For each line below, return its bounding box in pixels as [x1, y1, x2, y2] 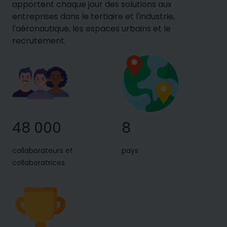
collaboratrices [12, 157, 65, 168]
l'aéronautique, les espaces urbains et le [12, 22, 171, 34]
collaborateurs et [12, 145, 73, 156]
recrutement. [12, 34, 66, 47]
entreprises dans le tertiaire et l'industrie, [12, 10, 175, 22]
